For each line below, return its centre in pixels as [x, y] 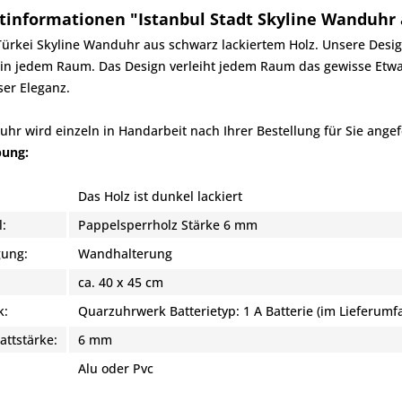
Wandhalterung [125, 253]
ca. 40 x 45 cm [121, 282]
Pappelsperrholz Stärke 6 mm [168, 225]
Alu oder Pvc [116, 368]
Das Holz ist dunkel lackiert [160, 196]
